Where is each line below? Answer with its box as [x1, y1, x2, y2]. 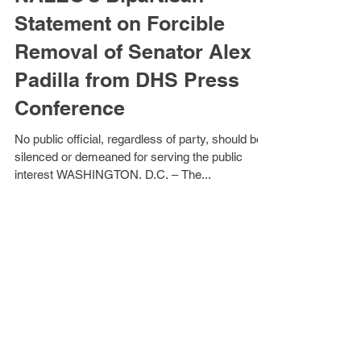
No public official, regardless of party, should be [15, 180, 263, 194]
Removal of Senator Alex [15, 88, 251, 112]
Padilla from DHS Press [15, 116, 239, 140]
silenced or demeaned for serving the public [15, 198, 243, 212]
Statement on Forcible [15, 60, 225, 84]
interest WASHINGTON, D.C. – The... [181, 216, 211, 230]
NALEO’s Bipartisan [15, 31, 204, 56]
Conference [15, 144, 125, 168]
